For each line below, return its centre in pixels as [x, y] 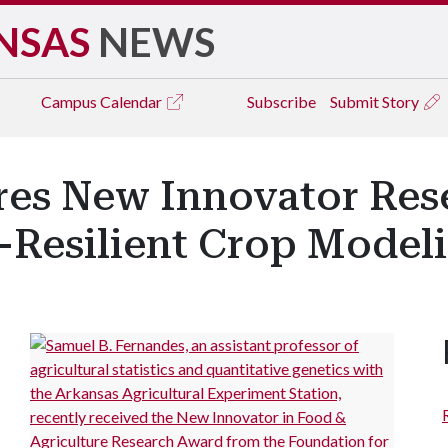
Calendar [132, 101]
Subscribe [281, 101]
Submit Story [376, 101]
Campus [70, 101]
